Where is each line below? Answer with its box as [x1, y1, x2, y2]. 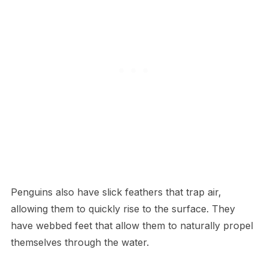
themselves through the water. [10, 236, 149, 248]
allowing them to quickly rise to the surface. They [10, 202, 235, 215]
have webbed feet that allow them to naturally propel [10, 219, 253, 232]
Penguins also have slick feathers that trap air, [10, 185, 221, 198]
